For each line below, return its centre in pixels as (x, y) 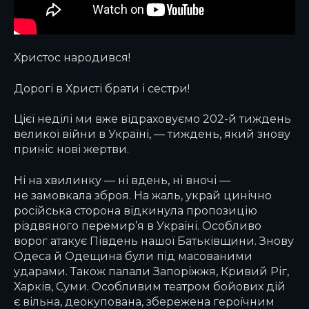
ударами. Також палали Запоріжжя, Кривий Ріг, (151, 271)
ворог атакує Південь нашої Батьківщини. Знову (154, 240)
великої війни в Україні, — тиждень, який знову (152, 134)
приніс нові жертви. (71, 149)
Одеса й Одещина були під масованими (133, 256)
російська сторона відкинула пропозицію (136, 210)
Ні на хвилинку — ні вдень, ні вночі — (122, 180)
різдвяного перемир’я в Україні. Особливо (138, 225)
